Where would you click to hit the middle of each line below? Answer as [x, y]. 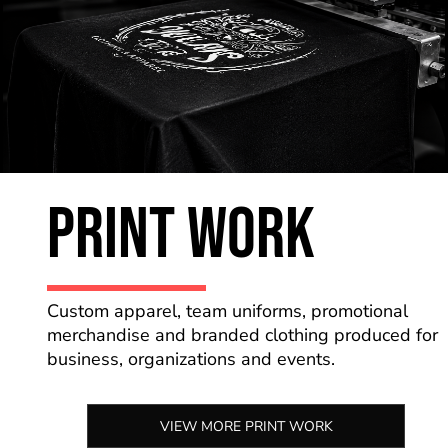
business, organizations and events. [194, 359]
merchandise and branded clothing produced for [243, 335]
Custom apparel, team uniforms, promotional [228, 311]
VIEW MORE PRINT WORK [246, 427]
